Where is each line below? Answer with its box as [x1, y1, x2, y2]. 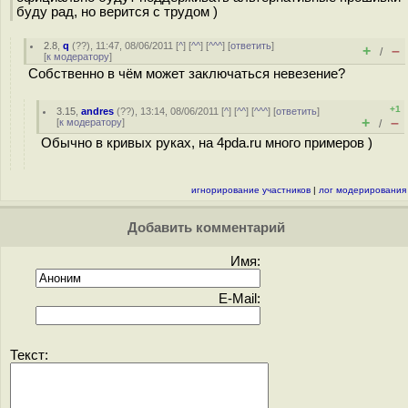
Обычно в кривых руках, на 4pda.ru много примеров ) [41, 136, 372, 150]
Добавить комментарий [123, 220, 285, 235]
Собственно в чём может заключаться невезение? [28, 66, 345, 81]
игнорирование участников [191, 185, 311, 195]
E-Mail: [219, 291, 260, 306]
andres [81, 106, 115, 117]
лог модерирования [319, 185, 406, 195]
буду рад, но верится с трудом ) [16, 4, 218, 19]
